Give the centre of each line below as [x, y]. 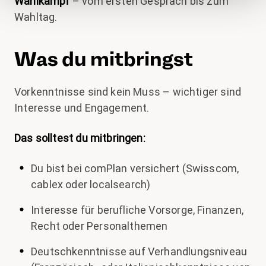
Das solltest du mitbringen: [80, 138]
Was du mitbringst [104, 59]
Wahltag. [36, 17]
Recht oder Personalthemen [99, 226]
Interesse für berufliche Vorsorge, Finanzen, [137, 210]
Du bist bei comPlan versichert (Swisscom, [135, 168]
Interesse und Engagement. [82, 108]
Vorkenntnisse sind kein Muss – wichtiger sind [128, 92]
